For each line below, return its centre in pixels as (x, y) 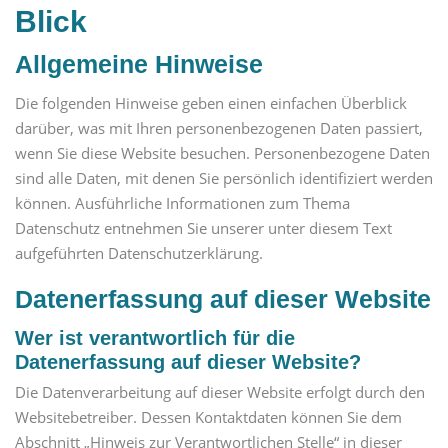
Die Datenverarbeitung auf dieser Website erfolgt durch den (220, 392)
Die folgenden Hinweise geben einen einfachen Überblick (211, 102)
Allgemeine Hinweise (139, 64)
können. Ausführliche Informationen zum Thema (182, 202)
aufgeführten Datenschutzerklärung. (139, 252)
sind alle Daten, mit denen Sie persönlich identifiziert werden (224, 177)
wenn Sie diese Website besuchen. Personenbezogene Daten (222, 152)
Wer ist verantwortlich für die (155, 337)
